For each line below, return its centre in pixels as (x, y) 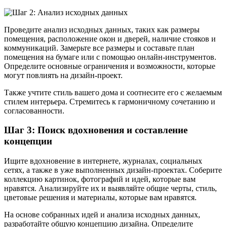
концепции (28, 141)
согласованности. (34, 110)
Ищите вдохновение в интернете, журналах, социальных (103, 161)
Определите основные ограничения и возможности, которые (110, 66)
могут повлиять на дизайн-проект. (63, 75)
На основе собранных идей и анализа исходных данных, (102, 214)
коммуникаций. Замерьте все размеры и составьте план (99, 48)
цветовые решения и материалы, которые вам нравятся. (100, 197)
